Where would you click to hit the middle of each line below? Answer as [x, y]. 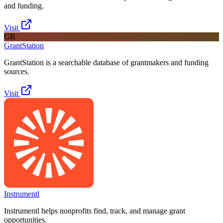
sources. [17, 72]
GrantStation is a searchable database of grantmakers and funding [106, 63]
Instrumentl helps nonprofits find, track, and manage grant [95, 211]
